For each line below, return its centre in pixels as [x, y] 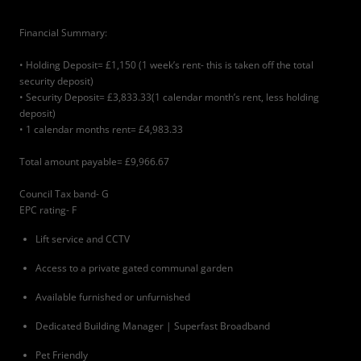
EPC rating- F [48, 210]
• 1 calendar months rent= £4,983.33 [101, 129]
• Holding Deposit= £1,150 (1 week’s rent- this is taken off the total [166, 65]
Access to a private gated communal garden [134, 268]
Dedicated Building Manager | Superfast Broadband [153, 326]
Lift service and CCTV [83, 239]
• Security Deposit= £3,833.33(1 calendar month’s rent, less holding [169, 97]
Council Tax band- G [64, 194]
